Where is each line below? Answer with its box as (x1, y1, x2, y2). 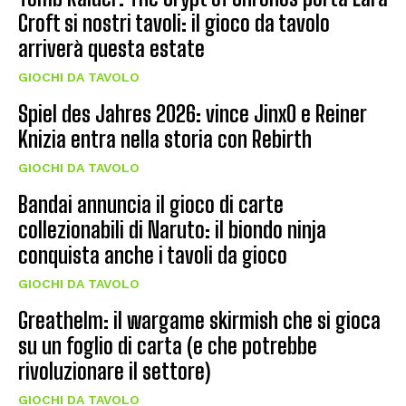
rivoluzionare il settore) (18, 357, 210, 384)
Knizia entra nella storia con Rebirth (18, 125, 312, 152)
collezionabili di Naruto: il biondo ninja (18, 216, 326, 243)
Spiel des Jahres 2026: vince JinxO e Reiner (18, 100, 367, 127)
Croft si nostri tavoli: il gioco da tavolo (18, 9, 330, 36)
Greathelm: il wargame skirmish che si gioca (18, 306, 381, 333)
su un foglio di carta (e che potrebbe (18, 332, 317, 359)
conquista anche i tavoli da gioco (18, 241, 287, 268)
